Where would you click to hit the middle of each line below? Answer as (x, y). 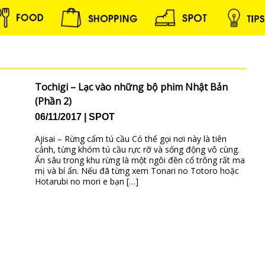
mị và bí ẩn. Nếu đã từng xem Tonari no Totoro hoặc (137, 171)
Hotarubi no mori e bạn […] (86, 182)
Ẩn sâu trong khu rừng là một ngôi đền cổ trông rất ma (140, 160)
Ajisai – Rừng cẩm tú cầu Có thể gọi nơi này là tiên (130, 139)
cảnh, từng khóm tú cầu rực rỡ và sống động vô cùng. (137, 150)
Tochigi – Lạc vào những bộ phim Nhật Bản (131, 87)
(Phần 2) (53, 101)
